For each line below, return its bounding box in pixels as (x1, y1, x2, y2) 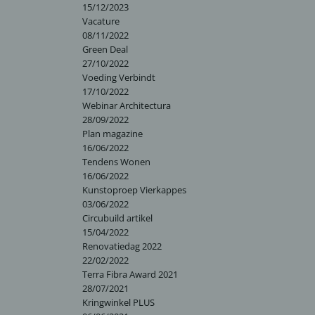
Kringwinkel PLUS (82, 296, 155, 309)
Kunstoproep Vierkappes (82, 184, 186, 196)
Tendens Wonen (82, 155, 150, 168)
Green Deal (82, 43, 128, 56)
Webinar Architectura (82, 99, 171, 112)
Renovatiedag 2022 (82, 240, 162, 252)
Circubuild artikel (82, 212, 153, 224)
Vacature (82, 15, 120, 27)
